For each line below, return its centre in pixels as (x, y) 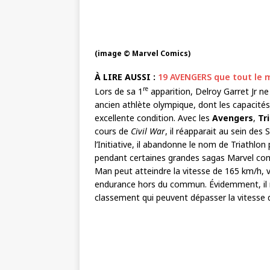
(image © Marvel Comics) (143, 54)
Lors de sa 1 (119, 91)
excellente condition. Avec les (153, 118)
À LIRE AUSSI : (125, 77)
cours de (113, 131)
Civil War (148, 131)
